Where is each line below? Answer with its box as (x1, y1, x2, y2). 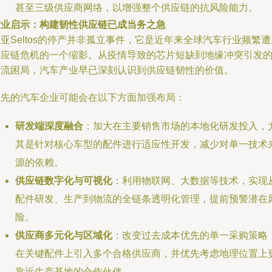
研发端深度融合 (15, 121, 83, 131)
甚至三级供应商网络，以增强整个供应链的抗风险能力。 (15, 2, 258, 13)
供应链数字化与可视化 (15, 175, 112, 186)
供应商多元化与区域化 (15, 230, 112, 240)
